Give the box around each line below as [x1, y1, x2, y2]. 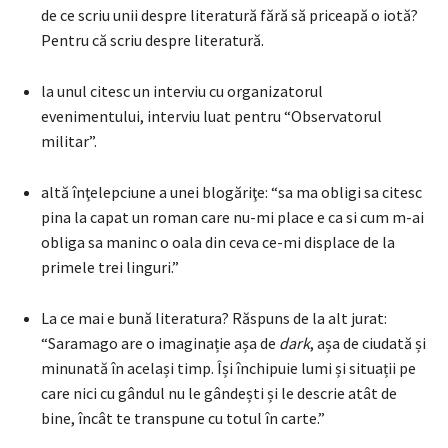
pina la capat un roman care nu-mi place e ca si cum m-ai [41, 206, 424, 227]
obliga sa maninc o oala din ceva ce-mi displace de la [41, 231, 395, 252]
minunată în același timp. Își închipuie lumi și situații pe [41, 357, 416, 378]
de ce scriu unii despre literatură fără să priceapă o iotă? [41, 4, 418, 25]
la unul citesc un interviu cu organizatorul [41, 80, 323, 101]
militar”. [41, 130, 97, 151]
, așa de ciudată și [310, 332, 426, 353]
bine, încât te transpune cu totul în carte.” [41, 407, 325, 428]
